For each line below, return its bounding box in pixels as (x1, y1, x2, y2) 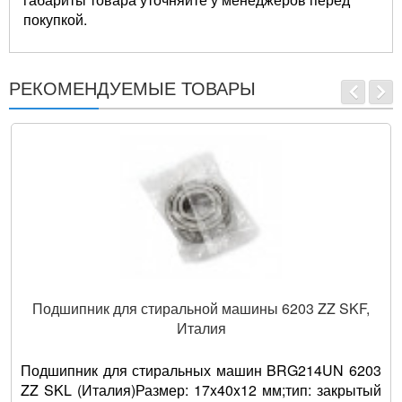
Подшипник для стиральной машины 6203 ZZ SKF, (32, 298, 370, 319)
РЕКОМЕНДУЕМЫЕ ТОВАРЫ (9, 74, 256, 101)
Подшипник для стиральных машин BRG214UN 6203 (21, 360, 381, 381)
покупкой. (23, 9, 87, 31)
